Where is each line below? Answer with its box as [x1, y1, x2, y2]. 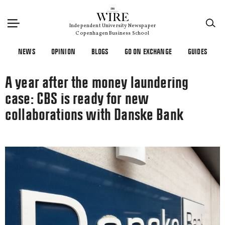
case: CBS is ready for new [5, 91, 149, 106]
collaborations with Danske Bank [5, 107, 183, 122]
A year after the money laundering [5, 75, 189, 90]
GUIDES [187, 48, 207, 55]
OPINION [51, 48, 75, 55]
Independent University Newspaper [69, 22, 156, 29]
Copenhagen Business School [75, 30, 150, 37]
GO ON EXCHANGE [124, 48, 172, 55]
